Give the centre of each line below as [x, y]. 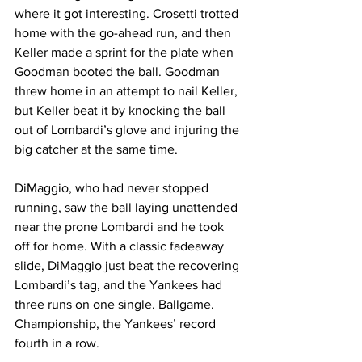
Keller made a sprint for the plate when [126, 52]
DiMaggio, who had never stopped [113, 188]
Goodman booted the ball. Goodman [119, 72]
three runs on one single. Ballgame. [116, 304]
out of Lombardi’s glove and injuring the [128, 130]
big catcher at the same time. [96, 149]
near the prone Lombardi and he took [121, 227]
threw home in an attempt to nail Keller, [128, 91]
